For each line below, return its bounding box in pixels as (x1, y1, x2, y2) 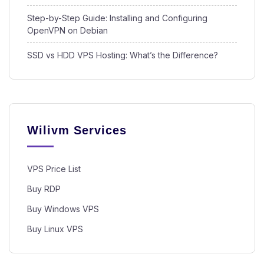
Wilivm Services (27, 124, 127, 137)
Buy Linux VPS (27, 224, 83, 235)
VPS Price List (27, 164, 81, 174)
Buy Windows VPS (27, 204, 99, 214)
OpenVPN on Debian (27, 25, 108, 36)
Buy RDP (27, 184, 61, 194)
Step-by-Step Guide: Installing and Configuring (27, 13, 207, 24)
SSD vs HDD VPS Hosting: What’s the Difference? (27, 50, 218, 61)
